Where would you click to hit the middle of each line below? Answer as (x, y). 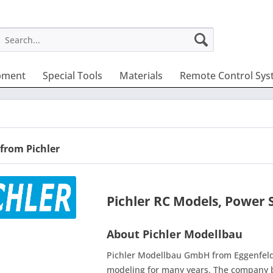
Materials (141, 76)
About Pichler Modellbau (175, 234)
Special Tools (73, 76)
